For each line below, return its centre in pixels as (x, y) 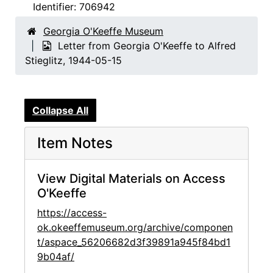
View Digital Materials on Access (131, 179)
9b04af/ (56, 257)
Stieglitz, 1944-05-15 (73, 60)
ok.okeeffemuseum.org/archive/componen (135, 228)
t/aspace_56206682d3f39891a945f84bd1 (134, 242)
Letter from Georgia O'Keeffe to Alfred (147, 46)
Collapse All (60, 111)
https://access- (72, 213)
